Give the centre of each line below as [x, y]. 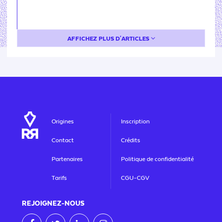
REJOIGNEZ [42, 204]
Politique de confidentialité [157, 159]
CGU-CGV [135, 178]
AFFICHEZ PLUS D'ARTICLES [109, 39]
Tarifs [59, 178]
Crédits [131, 140]
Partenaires [67, 159]
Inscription [135, 121]
